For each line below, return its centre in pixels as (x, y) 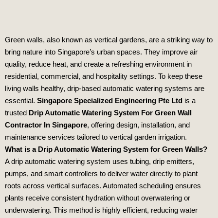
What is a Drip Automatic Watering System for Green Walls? (106, 149)
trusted (17, 112)
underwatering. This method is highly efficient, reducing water (101, 210)
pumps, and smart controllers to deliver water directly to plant (101, 173)
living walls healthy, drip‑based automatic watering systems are (105, 88)
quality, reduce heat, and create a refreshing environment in (98, 64)
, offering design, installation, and (138, 125)
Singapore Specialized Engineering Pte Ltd (110, 100)
